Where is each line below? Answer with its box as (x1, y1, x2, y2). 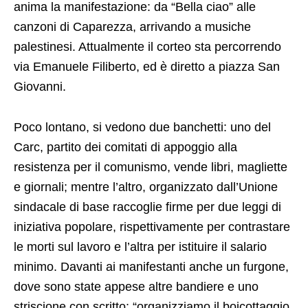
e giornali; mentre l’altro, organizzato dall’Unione (14, 180, 278, 195)
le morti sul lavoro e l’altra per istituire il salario (14, 240, 267, 254)
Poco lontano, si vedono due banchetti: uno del (14, 120, 271, 135)
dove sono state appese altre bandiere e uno (14, 280, 258, 294)
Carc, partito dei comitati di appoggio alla (14, 140, 237, 155)
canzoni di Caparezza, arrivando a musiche (14, 20, 251, 34)
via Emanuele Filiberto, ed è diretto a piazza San (14, 60, 280, 74)
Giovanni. (14, 80, 66, 94)
